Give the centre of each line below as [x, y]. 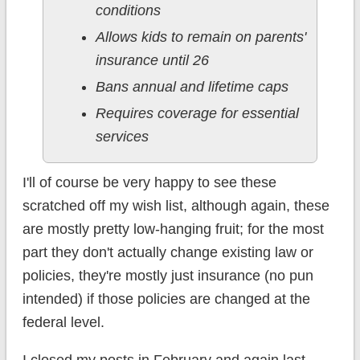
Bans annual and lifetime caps [192, 87]
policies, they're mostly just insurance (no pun [168, 276]
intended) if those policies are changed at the [166, 299]
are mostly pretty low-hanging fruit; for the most [173, 229]
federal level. [63, 323]
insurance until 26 [152, 61]
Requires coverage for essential [197, 114]
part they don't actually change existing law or [168, 253]
